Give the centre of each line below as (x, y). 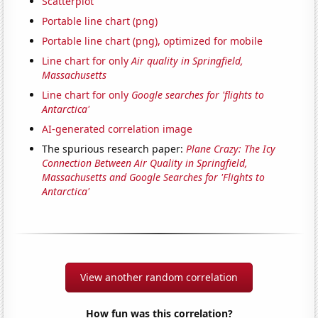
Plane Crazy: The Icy (231, 148)
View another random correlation (159, 277)
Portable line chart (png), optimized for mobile (153, 40)
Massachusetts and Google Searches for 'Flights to (154, 177)
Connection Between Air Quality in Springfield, (145, 163)
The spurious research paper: (114, 148)
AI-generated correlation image (117, 128)
